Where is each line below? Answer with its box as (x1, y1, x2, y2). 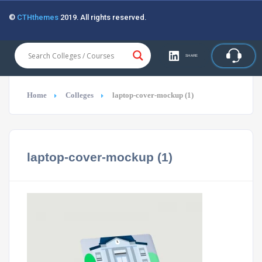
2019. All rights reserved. (58, 13, 146, 22)
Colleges (65, 91, 94, 99)
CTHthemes (17, 13, 58, 22)
